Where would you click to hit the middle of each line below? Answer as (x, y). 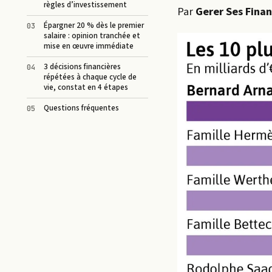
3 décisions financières (82, 67)
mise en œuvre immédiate (89, 46)
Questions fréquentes (81, 108)
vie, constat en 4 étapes (86, 88)
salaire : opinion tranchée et (92, 36)
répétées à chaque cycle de (90, 77)
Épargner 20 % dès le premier (94, 26)
